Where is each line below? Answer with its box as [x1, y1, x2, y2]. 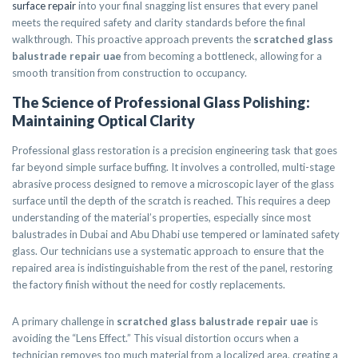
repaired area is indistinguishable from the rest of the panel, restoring [12, 261, 332, 274]
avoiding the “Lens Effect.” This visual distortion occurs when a [12, 332, 299, 344]
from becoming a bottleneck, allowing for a [121, 50, 322, 62]
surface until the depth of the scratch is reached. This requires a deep [12, 194, 331, 207]
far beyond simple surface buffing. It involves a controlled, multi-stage [12, 161, 335, 173]
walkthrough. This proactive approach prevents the [12, 33, 253, 46]
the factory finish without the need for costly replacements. [12, 278, 285, 291]
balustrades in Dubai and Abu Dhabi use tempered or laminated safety [12, 228, 340, 241]
